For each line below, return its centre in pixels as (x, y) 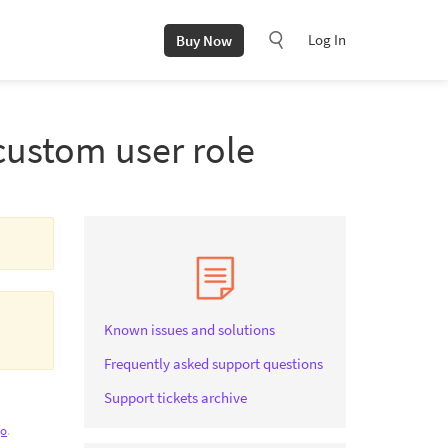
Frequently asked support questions (213, 363)
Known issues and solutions (189, 329)
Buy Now (204, 40)
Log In (327, 39)
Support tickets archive (175, 397)
